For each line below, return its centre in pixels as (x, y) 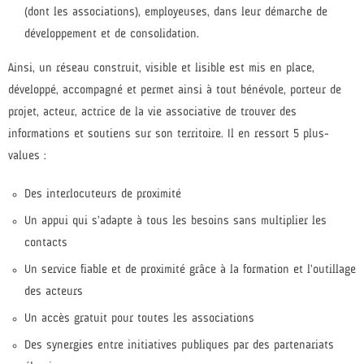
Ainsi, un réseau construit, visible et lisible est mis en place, (161, 69)
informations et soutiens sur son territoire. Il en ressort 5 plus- (169, 135)
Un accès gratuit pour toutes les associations (139, 319)
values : (27, 157)
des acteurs (54, 292)
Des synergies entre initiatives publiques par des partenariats (179, 346)
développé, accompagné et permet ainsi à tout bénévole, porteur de (175, 91)
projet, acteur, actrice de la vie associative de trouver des (152, 113)
